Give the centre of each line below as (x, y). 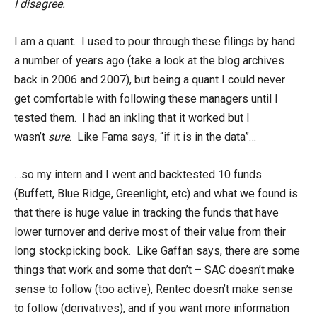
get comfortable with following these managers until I (146, 99)
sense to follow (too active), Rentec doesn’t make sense (154, 289)
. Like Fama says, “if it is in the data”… (163, 137)
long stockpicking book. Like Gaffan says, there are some (157, 251)
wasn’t (31, 137)
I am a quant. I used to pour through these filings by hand (155, 41)
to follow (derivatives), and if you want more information (152, 308)
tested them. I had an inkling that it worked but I (132, 118)
